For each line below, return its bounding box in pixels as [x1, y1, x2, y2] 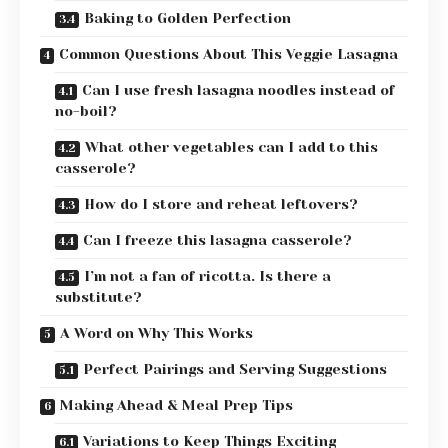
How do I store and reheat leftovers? [84, 196, 358, 213]
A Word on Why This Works [60, 325, 253, 342]
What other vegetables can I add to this [85, 139, 378, 156]
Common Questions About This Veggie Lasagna [59, 46, 398, 63]
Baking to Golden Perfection [84, 10, 291, 27]
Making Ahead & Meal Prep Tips [60, 397, 293, 414]
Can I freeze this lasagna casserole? [83, 232, 352, 249]
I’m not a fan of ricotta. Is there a [84, 268, 331, 285]
